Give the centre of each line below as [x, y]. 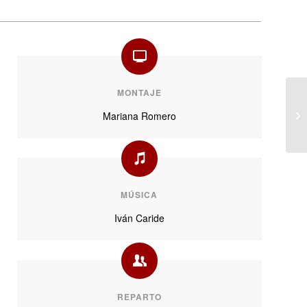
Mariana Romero [139, 116]
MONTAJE [139, 93]
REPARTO [139, 297]
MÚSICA [139, 195]
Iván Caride [139, 218]
